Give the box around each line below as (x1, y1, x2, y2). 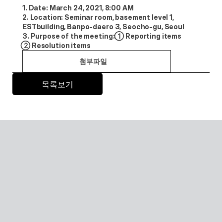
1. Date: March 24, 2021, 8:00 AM (22, 3, 134, 12)
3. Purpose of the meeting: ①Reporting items (22, 32, 181, 40)
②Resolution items (22, 41, 91, 50)
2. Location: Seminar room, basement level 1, (22, 13, 174, 21)
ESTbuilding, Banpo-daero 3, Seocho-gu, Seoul (22, 22, 184, 31)
